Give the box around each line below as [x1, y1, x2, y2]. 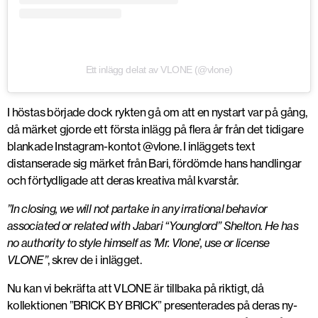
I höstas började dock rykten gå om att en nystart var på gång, [7, 104, 307, 119]
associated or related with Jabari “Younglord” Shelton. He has [7, 218, 298, 233]
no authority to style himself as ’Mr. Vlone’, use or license [7, 235, 270, 250]
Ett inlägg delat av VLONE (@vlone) [85, 63, 233, 75]
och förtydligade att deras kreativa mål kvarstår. [7, 172, 238, 187]
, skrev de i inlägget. [48, 252, 142, 267]
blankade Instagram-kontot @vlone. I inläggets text [7, 138, 255, 153]
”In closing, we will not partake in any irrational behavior [7, 201, 268, 216]
